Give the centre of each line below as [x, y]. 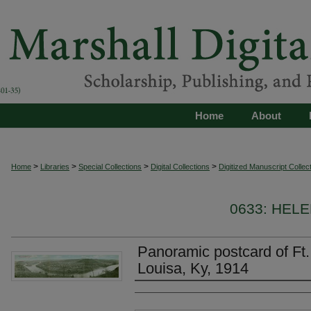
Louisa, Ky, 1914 [193, 268]
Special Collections [110, 167]
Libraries [55, 167]
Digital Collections [180, 167]
